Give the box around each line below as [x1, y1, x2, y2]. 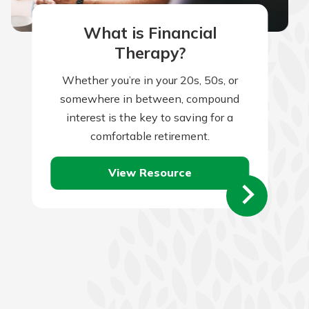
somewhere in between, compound [60, 91, 240, 106]
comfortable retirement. [90, 128, 210, 143]
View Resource [108, 166, 192, 180]
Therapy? [114, 43, 186, 63]
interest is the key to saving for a [66, 110, 234, 124]
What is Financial [83, 23, 217, 43]
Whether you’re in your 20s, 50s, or [61, 72, 238, 87]
